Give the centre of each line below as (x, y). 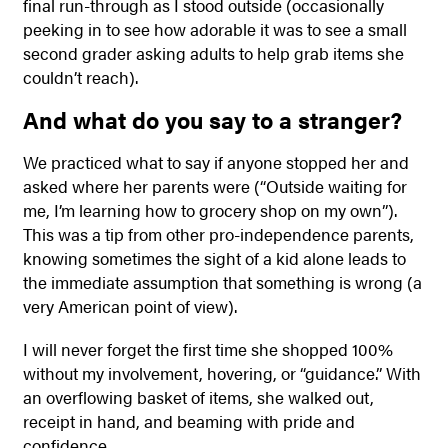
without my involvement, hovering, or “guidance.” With (221, 372)
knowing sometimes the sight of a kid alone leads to (214, 258)
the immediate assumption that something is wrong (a (222, 282)
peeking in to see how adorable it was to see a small (214, 28)
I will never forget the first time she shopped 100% (207, 348)
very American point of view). (129, 306)
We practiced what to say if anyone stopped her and (215, 162)
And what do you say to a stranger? (212, 120)
